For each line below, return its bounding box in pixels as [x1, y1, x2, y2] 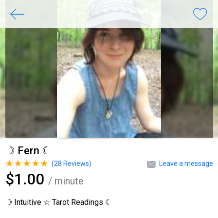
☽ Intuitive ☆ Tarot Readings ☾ [5, 198, 112, 207]
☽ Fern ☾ [5, 145, 52, 157]
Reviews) [61, 160, 91, 168]
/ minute [48, 175, 84, 187]
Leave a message [159, 160, 213, 168]
